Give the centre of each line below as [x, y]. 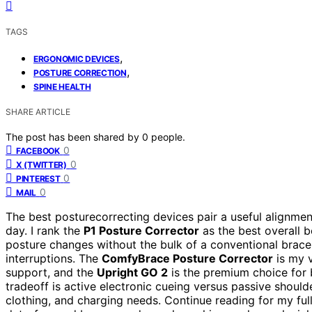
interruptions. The [54, 258]
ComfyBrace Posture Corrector [187, 258]
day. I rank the [45, 230]
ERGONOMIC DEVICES [77, 58]
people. [168, 136]
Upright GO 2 [132, 272]
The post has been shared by [74, 136]
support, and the [51, 272]
